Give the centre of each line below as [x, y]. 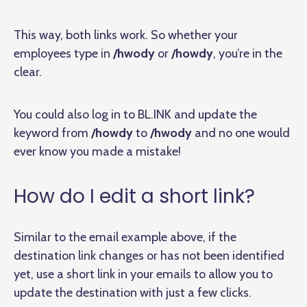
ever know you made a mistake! [97, 151]
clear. [28, 72]
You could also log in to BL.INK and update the [135, 114]
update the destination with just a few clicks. [134, 292]
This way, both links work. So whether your [126, 35]
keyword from [52, 133]
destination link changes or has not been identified [149, 255]
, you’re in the [248, 53]
